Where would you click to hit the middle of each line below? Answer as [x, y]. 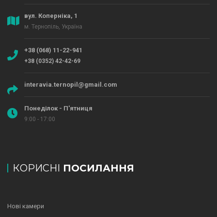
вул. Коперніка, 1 [51, 16]
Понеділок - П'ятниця [58, 108]
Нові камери [26, 206]
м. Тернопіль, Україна [53, 27]
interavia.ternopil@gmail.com [71, 85]
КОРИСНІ [38, 168]
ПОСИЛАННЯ [99, 168]
